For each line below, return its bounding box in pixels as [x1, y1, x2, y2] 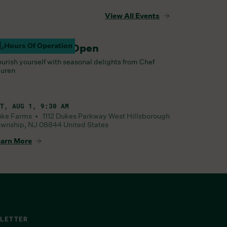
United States [63, 120, 108, 129]
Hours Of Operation [4, 41, 72, 50]
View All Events [105, 11, 160, 20]
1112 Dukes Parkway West [43, 111, 125, 121]
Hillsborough [127, 111, 170, 121]
